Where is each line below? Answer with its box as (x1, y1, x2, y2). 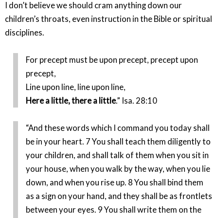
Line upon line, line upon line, (26, 82, 126, 92)
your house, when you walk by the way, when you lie (26, 164, 211, 174)
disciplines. (5, 27, 44, 37)
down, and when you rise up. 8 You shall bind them (26, 178, 204, 188)
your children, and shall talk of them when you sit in (26, 150, 209, 161)
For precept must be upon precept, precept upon (26, 55, 199, 65)
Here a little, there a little (26, 96, 116, 106)
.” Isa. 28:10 (116, 96, 158, 106)
